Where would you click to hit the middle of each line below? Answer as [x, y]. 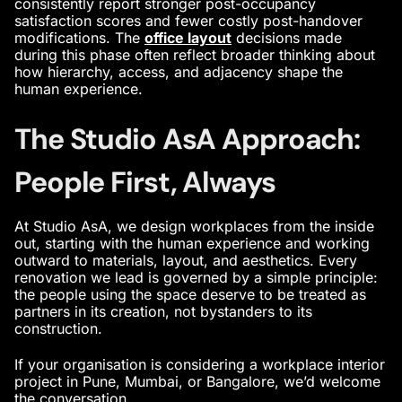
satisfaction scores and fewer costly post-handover [188, 21]
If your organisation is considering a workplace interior [200, 365]
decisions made [289, 38]
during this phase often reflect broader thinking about [195, 55]
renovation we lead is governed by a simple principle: [196, 277]
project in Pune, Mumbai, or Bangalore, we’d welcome [197, 382]
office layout [188, 38]
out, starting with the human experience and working [192, 243]
